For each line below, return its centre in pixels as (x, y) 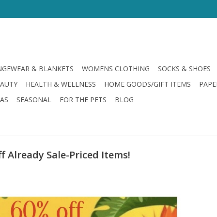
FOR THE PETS (83, 100)
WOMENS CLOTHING (116, 69)
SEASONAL (34, 100)
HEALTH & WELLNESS (61, 84)
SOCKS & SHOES (184, 69)
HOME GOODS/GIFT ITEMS (147, 84)
